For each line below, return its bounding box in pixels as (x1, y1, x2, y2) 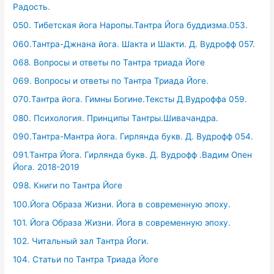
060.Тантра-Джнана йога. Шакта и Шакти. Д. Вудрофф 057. (13, 39, 256, 49)
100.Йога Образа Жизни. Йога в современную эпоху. (13, 199, 231, 209)
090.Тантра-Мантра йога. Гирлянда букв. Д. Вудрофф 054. (13, 131, 254, 141)
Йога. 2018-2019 (13, 162, 80, 172)
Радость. (13, 2, 51, 12)
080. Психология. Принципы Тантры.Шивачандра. (13, 113, 219, 123)
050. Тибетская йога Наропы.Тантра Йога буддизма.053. (13, 20, 248, 31)
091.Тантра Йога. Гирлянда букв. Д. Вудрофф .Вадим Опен (13, 150, 253, 160)
